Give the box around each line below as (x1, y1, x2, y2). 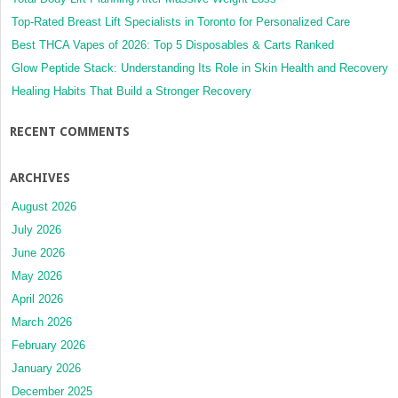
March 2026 (12, 315, 72, 330)
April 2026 (12, 292, 63, 306)
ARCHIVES (10, 171, 70, 186)
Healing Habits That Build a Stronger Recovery (12, 84, 255, 99)
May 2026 (12, 269, 62, 283)
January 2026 (12, 362, 81, 376)
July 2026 (12, 223, 61, 237)
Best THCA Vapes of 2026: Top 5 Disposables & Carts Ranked (12, 38, 334, 52)
